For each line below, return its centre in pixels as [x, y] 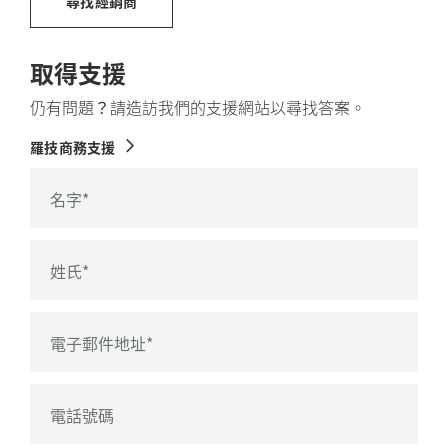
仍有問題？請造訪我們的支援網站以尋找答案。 [198, 107]
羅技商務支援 [73, 147]
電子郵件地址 [98, 343]
